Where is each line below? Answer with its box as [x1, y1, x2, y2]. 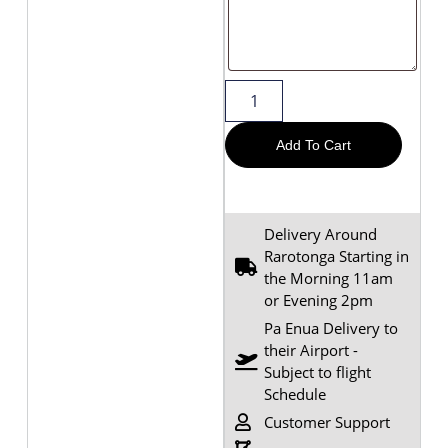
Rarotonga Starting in [263, 245, 409, 266]
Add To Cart [276, 136, 351, 153]
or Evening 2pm [263, 289, 373, 310]
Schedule [263, 383, 326, 404]
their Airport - [263, 339, 358, 360]
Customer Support [263, 411, 390, 432]
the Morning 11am [263, 267, 393, 288]
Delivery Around [263, 223, 377, 244]
